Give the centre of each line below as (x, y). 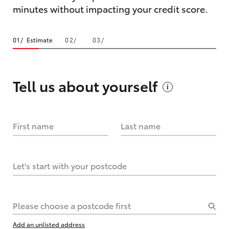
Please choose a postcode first (72, 205)
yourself (130, 85)
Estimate (40, 39)
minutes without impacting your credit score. (110, 8)
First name (33, 125)
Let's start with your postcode (70, 165)
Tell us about (58, 85)
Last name (141, 125)
